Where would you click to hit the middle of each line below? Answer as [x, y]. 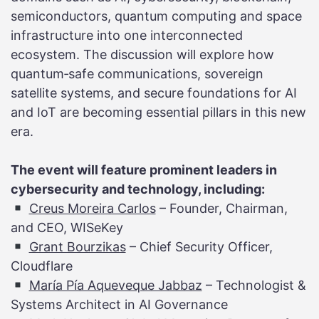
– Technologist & [254, 286]
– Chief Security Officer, [199, 247]
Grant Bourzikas [77, 247]
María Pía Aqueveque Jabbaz [115, 286]
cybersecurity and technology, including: [138, 189]
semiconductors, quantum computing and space [156, 16]
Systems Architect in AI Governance [119, 305]
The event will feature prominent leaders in [144, 170]
